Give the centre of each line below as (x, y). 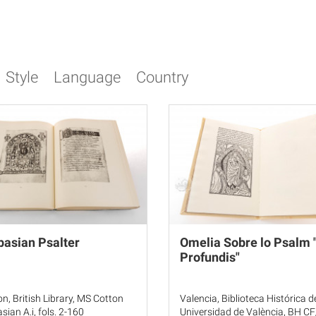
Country (162, 77)
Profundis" (210, 257)
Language (87, 77)
